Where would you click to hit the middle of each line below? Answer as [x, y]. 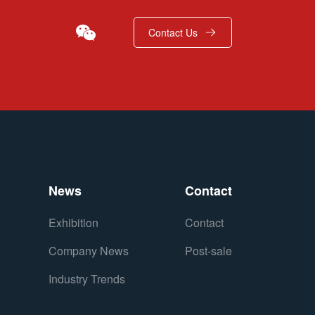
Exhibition [74, 223]
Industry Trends [87, 279]
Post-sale [209, 251]
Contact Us [173, 32]
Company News [89, 251]
